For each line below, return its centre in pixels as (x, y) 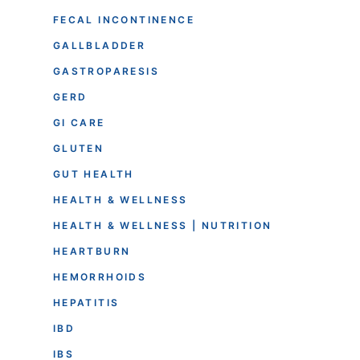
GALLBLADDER (99, 45)
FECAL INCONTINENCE (123, 19)
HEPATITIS (86, 302)
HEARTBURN (92, 251)
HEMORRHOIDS (100, 276)
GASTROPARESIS (106, 71)
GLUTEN (78, 148)
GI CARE (79, 122)
